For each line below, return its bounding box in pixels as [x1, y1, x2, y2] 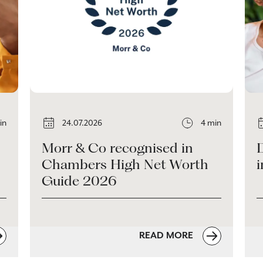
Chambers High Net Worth [41, 156, 208, 173]
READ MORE [139, 230, 196, 241]
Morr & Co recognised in [41, 140, 193, 156]
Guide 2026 [41, 173, 117, 189]
